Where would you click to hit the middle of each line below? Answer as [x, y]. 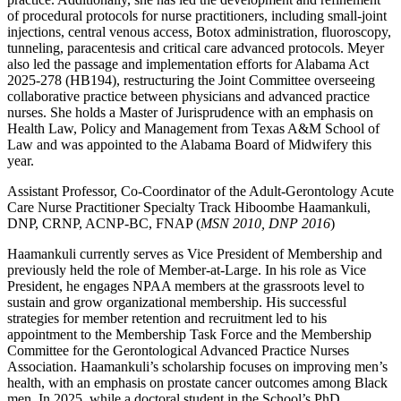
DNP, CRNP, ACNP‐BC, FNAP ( [104, 224]
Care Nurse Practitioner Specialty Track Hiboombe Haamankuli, [189, 208]
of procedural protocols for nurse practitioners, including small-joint [197, 16]
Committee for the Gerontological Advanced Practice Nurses [178, 351]
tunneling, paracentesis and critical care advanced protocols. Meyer [196, 48]
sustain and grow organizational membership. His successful [177, 303]
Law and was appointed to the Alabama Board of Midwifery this [189, 145]
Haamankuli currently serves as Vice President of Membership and [195, 254]
